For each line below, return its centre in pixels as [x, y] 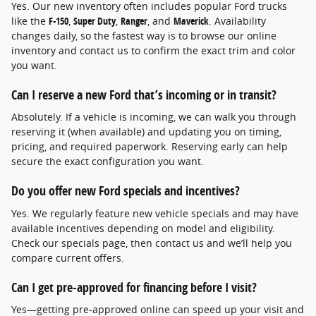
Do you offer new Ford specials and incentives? [126, 191]
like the [30, 20]
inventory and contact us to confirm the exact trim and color [153, 50]
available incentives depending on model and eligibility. [143, 228]
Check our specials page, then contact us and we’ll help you [152, 243]
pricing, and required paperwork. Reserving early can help [150, 147]
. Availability [237, 20]
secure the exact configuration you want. [108, 162]
